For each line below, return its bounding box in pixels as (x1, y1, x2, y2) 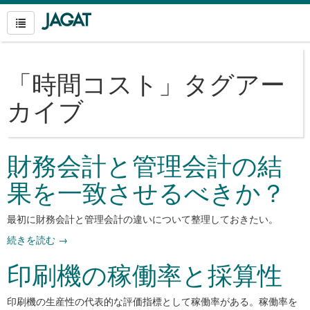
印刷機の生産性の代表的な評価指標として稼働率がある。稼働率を (7, 294, 298, 308)
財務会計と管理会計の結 (7, 147, 282, 182)
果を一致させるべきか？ (7, 174, 286, 209)
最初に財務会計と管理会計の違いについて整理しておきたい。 (7, 212, 278, 226)
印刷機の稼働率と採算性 (7, 256, 282, 291)
